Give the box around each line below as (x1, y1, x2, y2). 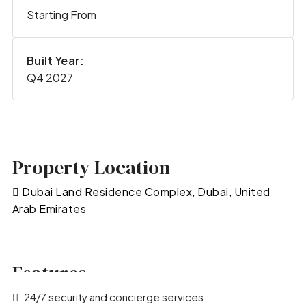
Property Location (12, 154, 170, 181)
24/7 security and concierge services (23, 290, 204, 304)
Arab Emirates (12, 201, 87, 216)
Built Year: (26, 53, 85, 68)
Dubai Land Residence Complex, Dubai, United (22, 184, 270, 199)
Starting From (26, 7, 96, 22)
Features (12, 260, 87, 286)
